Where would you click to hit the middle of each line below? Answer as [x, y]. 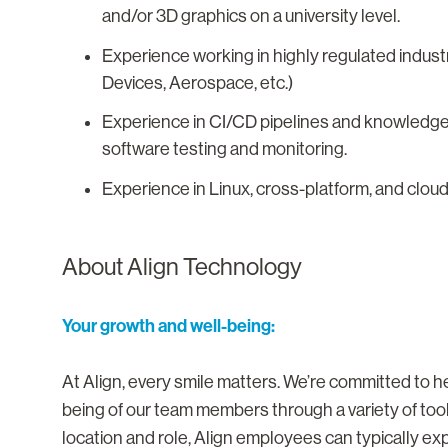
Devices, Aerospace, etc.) [197, 82]
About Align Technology [182, 266]
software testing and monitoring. [224, 149]
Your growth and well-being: [168, 325]
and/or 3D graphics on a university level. [251, 16]
